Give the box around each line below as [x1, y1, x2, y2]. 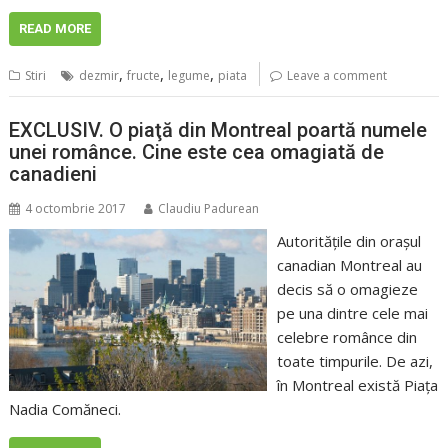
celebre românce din [276, 327, 417, 348]
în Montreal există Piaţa [276, 375, 438, 396]
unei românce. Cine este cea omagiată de [9, 140, 385, 165]
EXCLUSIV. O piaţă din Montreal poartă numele [9, 118, 428, 143]
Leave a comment [287, 66, 388, 84]
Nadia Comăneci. [9, 399, 122, 420]
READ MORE [19, 20, 92, 36]
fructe [127, 66, 161, 84]
